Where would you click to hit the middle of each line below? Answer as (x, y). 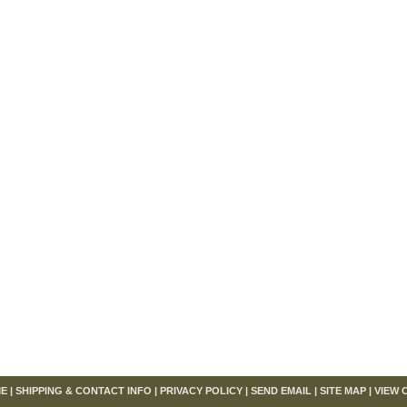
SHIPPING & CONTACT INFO (84, 391)
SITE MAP (343, 391)
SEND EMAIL (281, 391)
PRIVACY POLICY (201, 391)
